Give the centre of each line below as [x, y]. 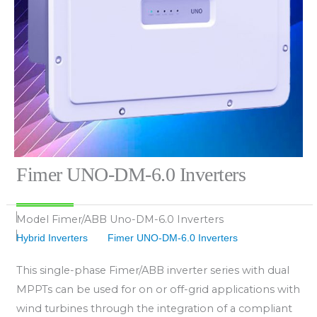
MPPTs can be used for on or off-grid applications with [158, 289]
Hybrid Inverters [52, 238]
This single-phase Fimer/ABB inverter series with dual [153, 270]
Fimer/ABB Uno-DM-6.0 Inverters [138, 220]
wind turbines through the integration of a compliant [154, 309]
